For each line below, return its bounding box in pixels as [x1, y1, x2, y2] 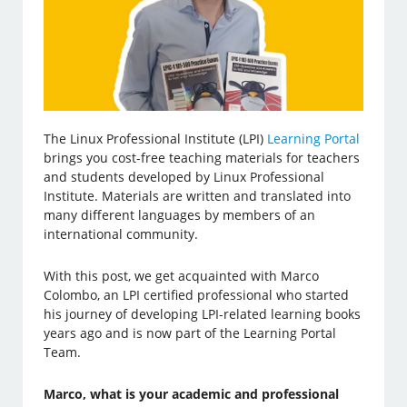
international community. [44, 225, 203, 243]
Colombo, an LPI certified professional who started [44, 286, 350, 304]
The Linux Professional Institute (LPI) [44, 130, 268, 148]
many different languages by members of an [44, 206, 316, 224]
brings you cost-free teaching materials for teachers [44, 149, 361, 167]
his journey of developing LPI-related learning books [44, 305, 362, 323]
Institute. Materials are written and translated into [44, 187, 352, 205]
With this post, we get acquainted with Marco [44, 267, 320, 285]
